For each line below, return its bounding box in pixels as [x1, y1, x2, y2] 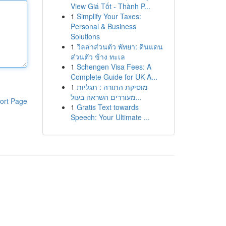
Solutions [70, 31, 100, 41]
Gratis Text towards [76, 102, 139, 112]
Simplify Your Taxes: [76, 11, 141, 21]
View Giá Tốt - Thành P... [70, 1, 150, 11]
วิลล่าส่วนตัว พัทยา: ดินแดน [76, 41, 163, 51]
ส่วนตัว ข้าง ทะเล [70, 51, 125, 62]
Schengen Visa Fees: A [76, 62, 151, 72]
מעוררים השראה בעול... [135, 92, 142, 102]
